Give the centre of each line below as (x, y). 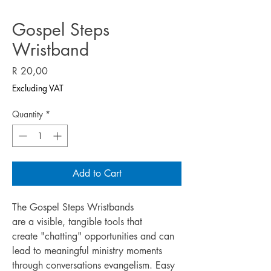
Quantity (28, 114)
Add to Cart (97, 174)
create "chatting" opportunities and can (93, 237)
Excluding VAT (38, 88)
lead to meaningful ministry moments (87, 251)
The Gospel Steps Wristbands (73, 207)
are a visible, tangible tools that (77, 222)
